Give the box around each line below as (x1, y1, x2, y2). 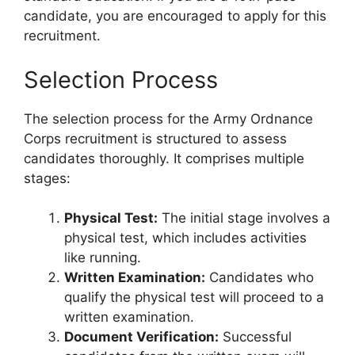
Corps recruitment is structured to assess (24, 130, 287, 147)
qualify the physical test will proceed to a (64, 289, 324, 306)
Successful (219, 329, 292, 345)
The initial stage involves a (158, 210, 330, 227)
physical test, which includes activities (64, 230, 307, 246)
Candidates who (205, 269, 314, 286)
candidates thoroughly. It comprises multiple (24, 150, 304, 166)
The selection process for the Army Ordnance (24, 110, 313, 127)
